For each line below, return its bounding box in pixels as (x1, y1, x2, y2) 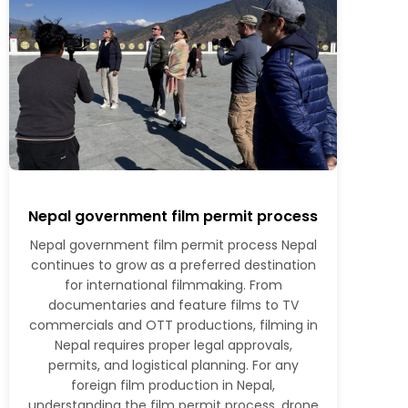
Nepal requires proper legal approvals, (54, 336, 292, 355)
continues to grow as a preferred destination (30, 256, 316, 275)
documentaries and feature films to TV (47, 296, 299, 315)
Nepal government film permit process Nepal (29, 236, 317, 255)
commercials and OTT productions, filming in (28, 316, 318, 335)
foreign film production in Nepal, (71, 376, 275, 395)
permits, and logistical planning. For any (47, 356, 299, 375)
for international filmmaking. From (64, 276, 282, 295)
